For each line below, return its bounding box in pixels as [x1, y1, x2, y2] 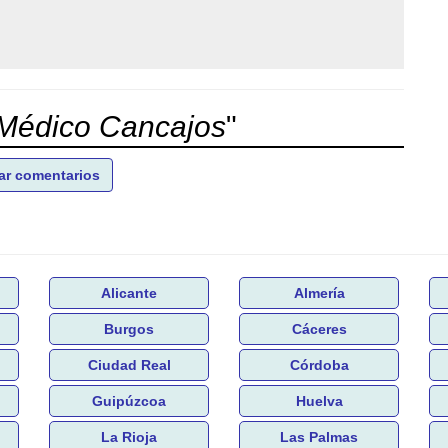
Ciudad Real [87, 356, 171, 373]
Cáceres [291, 320, 347, 337]
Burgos [104, 320, 154, 337]
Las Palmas [280, 428, 358, 445]
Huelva [295, 392, 343, 409]
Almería [293, 284, 345, 301]
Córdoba [289, 356, 349, 373]
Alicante [101, 284, 157, 301]
